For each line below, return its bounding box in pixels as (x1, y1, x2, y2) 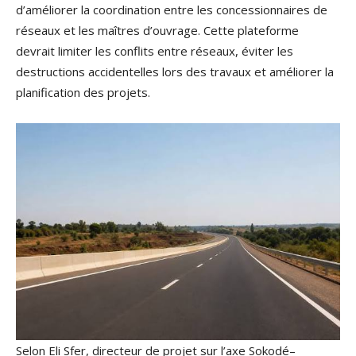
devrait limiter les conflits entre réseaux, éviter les (16, 43, 293, 60)
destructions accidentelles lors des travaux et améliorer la (16, 64, 334, 80)
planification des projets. (16, 84, 150, 101)
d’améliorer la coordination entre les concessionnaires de (16, 2, 327, 18)
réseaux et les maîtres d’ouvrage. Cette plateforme (16, 22, 299, 39)
